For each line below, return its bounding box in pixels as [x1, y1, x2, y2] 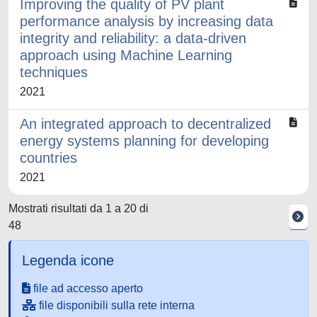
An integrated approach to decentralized [20, 116, 271, 132]
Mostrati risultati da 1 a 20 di [8, 202, 149, 214]
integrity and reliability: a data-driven [20, 30, 246, 46]
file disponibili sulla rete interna [36, 299, 195, 311]
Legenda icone [22, 253, 114, 268]
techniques [20, 64, 88, 80]
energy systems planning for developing [20, 133, 269, 149]
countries [20, 150, 77, 166]
